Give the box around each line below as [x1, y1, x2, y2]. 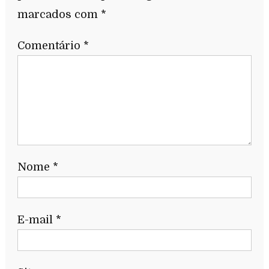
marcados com [17, 8, 101, 20]
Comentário [17, 39, 83, 52]
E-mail [17, 213, 56, 226]
